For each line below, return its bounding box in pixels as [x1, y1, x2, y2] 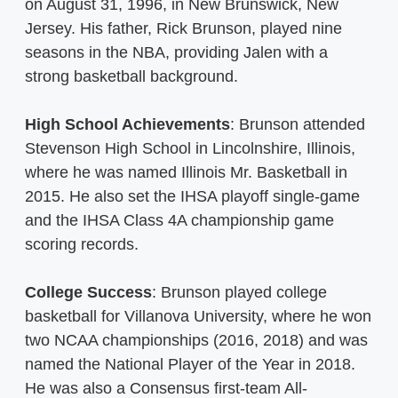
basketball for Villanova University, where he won [25, 306, 371, 325]
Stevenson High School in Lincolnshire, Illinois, [25, 139, 355, 157]
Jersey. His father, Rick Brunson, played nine [25, 19, 342, 37]
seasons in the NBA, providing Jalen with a [25, 43, 328, 61]
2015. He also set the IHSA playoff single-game [25, 187, 360, 205]
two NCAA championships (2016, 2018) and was [25, 330, 368, 349]
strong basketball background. [25, 67, 243, 85]
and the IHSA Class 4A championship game [25, 211, 334, 229]
